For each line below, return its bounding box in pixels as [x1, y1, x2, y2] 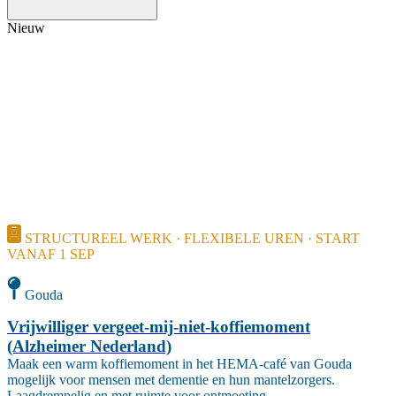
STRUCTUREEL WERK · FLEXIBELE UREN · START [25, 231, 360, 247]
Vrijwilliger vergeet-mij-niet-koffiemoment [7, 316, 310, 336]
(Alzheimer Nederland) [7, 336, 171, 355]
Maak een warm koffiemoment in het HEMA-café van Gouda [7, 355, 352, 371]
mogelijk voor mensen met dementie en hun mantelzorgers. [7, 371, 335, 387]
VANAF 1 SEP [7, 247, 95, 263]
